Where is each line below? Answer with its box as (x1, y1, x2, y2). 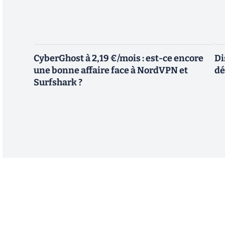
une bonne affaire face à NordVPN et (34, 65, 188, 76)
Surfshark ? (34, 77, 82, 88)
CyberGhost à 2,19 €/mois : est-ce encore (34, 53, 203, 64)
